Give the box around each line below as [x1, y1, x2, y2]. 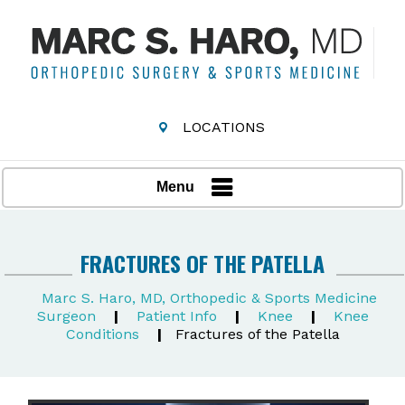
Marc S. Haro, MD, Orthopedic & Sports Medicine [42, 288, 377, 306]
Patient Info [136, 306, 217, 325]
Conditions [65, 325, 139, 343]
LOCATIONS [182, 118, 265, 136]
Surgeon [36, 306, 100, 325]
